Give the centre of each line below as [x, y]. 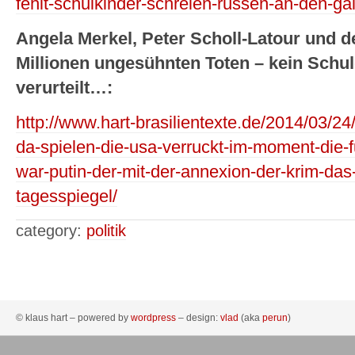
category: [51, 231]
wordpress [153, 318]
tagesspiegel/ [67, 197]
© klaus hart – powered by [73, 318]
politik [106, 231]
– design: [198, 318]
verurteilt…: [64, 88]
